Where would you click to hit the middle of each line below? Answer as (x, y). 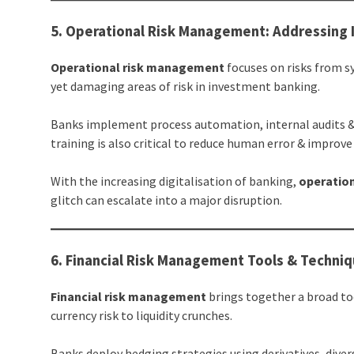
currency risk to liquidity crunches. (142, 315)
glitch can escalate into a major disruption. (167, 200)
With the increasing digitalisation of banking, (175, 181)
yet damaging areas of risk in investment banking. (186, 86)
